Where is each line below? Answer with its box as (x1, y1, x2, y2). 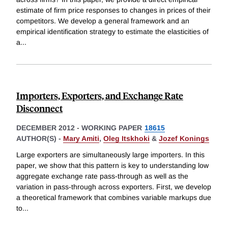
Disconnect (16, 102, 63, 115)
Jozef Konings (159, 134, 209, 143)
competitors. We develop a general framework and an (16, 17, 189, 25)
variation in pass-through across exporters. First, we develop (16, 183, 211, 191)
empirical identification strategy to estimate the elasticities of (16, 27, 209, 36)
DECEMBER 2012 (16, 124, 75, 132)
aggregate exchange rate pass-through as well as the (16, 172, 188, 181)
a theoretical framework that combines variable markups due (16, 193, 211, 202)
